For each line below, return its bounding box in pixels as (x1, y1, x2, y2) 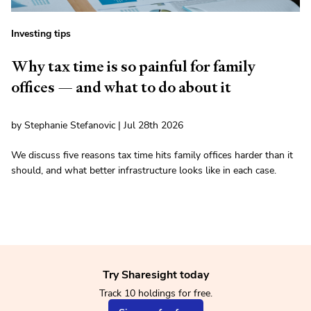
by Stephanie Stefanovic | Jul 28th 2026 (11, 119, 183, 133)
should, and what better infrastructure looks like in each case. (11, 164, 276, 178)
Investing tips (11, 27, 71, 41)
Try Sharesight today (102, 267, 209, 283)
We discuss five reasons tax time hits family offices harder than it (11, 149, 293, 162)
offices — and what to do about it (11, 77, 231, 98)
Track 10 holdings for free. (99, 287, 212, 301)
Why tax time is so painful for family (11, 56, 255, 77)
